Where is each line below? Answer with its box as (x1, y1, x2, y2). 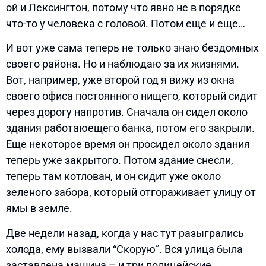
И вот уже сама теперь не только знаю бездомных (6, 42, 259, 55)
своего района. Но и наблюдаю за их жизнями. (6, 58, 239, 71)
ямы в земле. (6, 202, 72, 215)
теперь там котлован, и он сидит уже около (6, 170, 221, 183)
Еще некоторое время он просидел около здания (6, 138, 250, 151)
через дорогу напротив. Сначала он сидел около (6, 106, 248, 119)
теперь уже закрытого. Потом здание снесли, (6, 154, 233, 167)
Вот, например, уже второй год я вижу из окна (6, 74, 235, 87)
